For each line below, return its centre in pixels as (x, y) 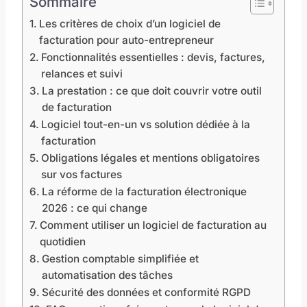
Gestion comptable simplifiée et (121, 258)
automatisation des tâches (108, 275)
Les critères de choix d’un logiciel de (130, 23)
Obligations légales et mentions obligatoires (151, 158)
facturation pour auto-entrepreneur (127, 40)
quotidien (63, 241)
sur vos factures (82, 174)
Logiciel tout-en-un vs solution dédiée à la (146, 124)
